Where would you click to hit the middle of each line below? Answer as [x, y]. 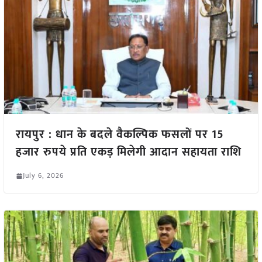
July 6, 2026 [43, 176]
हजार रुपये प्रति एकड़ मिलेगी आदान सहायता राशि [128, 152]
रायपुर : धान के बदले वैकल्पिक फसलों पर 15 [120, 135]
